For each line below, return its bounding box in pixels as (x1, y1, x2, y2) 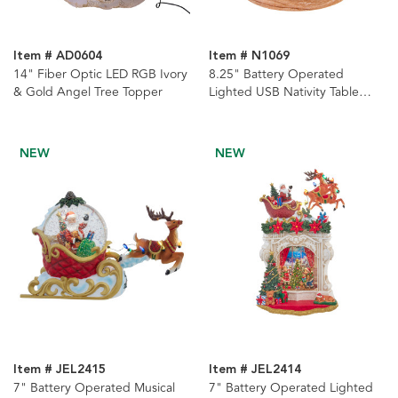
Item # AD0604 (13, 45, 102, 66)
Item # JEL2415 (13, 360, 106, 380)
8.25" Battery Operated (208, 64, 344, 84)
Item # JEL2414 (208, 360, 301, 380)
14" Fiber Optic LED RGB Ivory (13, 64, 187, 84)
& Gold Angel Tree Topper (13, 82, 163, 101)
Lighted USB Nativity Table (208, 82, 359, 101)
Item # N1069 (208, 45, 290, 66)
